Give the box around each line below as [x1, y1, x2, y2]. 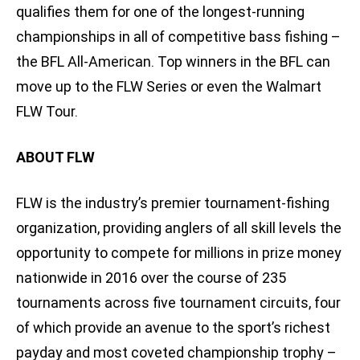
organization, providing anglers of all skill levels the [16, 219, 342, 237]
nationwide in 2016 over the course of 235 [16, 269, 286, 287]
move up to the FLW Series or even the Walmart [16, 78, 321, 96]
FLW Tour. [16, 103, 78, 121]
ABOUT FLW [16, 149, 95, 166]
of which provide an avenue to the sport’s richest [16, 319, 330, 337]
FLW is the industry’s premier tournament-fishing [16, 194, 329, 212]
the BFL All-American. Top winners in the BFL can [16, 53, 330, 71]
